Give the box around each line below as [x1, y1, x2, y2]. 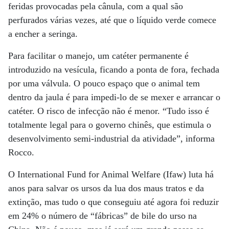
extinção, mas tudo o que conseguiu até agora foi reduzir [8, 197, 219, 207]
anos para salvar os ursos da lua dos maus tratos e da [8, 183, 204, 193]
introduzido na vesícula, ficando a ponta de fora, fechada [8, 64, 219, 75]
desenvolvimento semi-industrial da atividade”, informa [8, 133, 215, 144]
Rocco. [8, 147, 34, 157]
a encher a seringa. [8, 29, 78, 39]
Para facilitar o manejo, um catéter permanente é [8, 51, 189, 61]
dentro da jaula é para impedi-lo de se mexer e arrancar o [8, 92, 220, 102]
